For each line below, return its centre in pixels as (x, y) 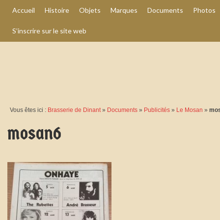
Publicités (157, 110)
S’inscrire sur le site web (49, 31)
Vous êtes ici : (29, 110)
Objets (90, 10)
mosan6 (34, 133)
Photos (204, 10)
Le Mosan (190, 110)
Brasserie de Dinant (74, 110)
